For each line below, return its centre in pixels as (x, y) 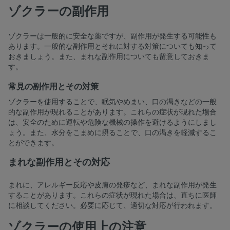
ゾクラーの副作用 (59, 12)
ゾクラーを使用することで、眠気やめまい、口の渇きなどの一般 (112, 102)
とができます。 (33, 143)
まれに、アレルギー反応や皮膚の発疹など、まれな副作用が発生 (112, 185)
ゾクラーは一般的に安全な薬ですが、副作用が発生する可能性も (112, 36)
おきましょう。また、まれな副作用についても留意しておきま (109, 57)
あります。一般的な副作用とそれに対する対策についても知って (112, 47)
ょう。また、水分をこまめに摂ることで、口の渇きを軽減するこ (112, 133)
